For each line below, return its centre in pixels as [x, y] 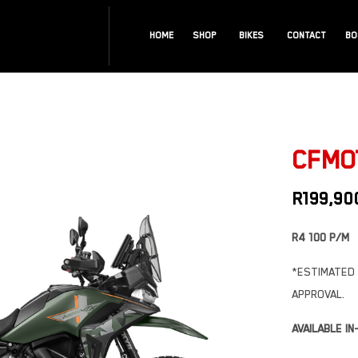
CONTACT [306, 35]
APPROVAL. [318, 294]
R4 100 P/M [320, 238]
